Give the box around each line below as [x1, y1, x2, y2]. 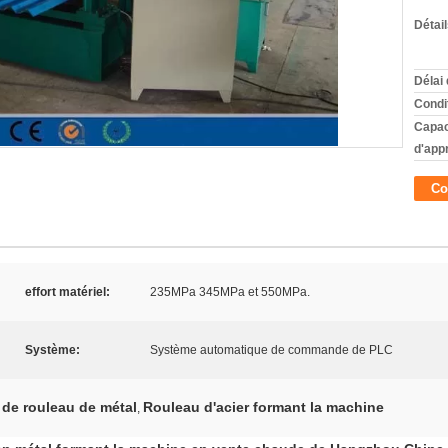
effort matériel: [25, 285, 110, 299]
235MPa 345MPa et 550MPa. [150, 285, 310, 299]
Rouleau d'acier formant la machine [143, 399, 384, 415]
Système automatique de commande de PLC [150, 343, 393, 357]
